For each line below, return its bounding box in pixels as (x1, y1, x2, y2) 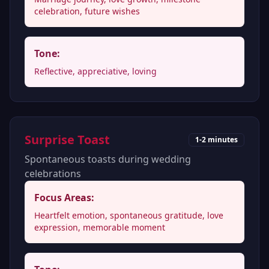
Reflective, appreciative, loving (34, 65, 157, 77)
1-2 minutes (195, 134, 238, 145)
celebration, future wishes (34, 5, 140, 17)
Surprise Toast (25, 131, 110, 148)
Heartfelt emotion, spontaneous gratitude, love (34, 210, 223, 221)
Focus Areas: (34, 191, 94, 204)
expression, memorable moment (34, 222, 165, 233)
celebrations (25, 167, 81, 180)
